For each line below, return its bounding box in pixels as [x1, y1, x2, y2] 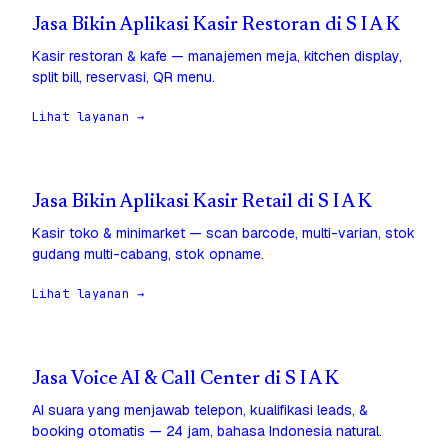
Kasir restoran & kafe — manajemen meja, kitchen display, [32, 47, 402, 66]
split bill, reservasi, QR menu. [32, 68, 215, 87]
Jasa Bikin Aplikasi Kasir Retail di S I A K [32, 193, 372, 213]
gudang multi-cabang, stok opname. [32, 245, 264, 264]
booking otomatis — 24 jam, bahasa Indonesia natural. [32, 422, 382, 441]
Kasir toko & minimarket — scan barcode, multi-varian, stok [32, 224, 415, 243]
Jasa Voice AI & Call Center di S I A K [32, 370, 339, 390]
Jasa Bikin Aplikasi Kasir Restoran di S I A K [32, 16, 400, 36]
